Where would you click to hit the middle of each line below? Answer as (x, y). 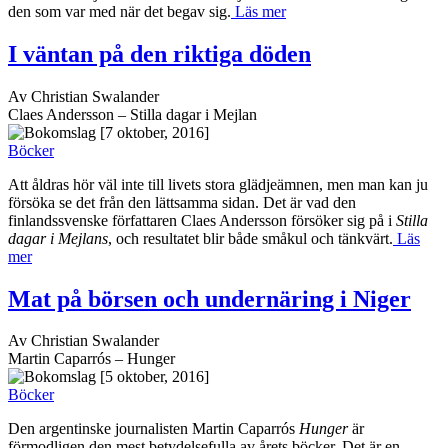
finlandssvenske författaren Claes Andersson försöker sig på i (200, 220)
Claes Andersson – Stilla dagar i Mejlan (132, 114)
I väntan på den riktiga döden (159, 53)
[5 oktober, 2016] (154, 377)
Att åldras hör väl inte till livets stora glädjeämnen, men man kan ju (218, 184)
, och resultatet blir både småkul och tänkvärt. (250, 238)
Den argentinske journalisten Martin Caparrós (153, 429)
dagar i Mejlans (58, 238)
